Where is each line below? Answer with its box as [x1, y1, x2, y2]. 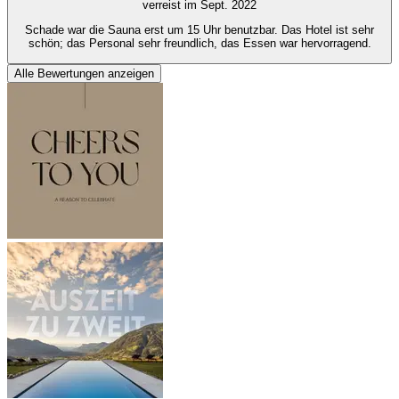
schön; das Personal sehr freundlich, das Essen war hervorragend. [28, 36, 371, 50]
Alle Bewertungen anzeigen [14, 67, 154, 81]
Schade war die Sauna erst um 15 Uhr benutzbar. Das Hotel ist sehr [25, 22, 374, 37]
